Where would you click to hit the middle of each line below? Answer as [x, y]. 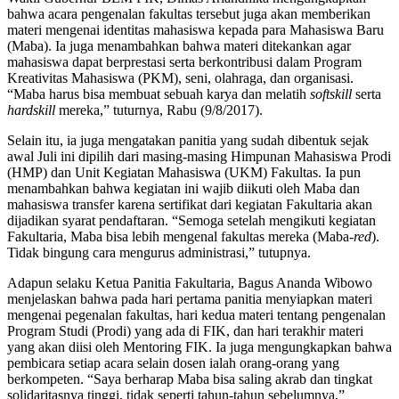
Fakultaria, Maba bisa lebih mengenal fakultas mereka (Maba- [180, 237]
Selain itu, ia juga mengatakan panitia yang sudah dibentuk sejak [188, 141]
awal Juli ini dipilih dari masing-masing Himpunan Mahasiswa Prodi [199, 157]
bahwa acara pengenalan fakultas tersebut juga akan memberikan [189, 14]
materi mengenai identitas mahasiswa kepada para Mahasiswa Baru [195, 30]
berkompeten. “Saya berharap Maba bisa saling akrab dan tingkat [190, 379]
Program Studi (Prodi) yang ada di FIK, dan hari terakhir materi [185, 331]
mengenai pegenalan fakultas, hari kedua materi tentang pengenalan [196, 315]
